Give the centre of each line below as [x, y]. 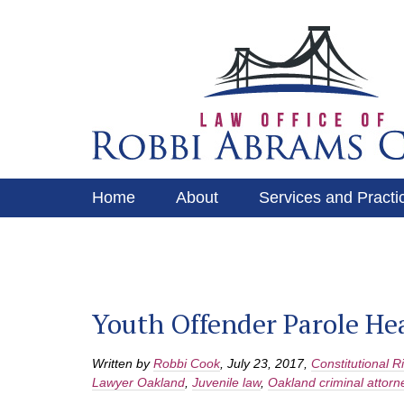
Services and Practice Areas [193, 236]
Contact [363, 236]
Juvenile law [226, 382]
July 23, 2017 [266, 363]
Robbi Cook [187, 363]
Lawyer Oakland [138, 382]
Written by [123, 363]
